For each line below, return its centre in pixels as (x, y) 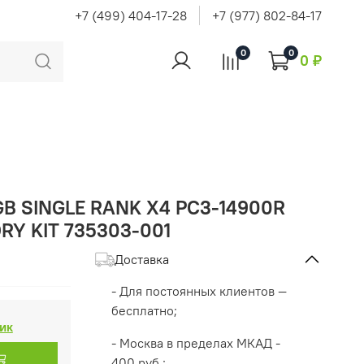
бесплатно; (144, 311)
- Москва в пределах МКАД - (195, 343)
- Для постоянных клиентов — (199, 291)
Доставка (141, 260)
